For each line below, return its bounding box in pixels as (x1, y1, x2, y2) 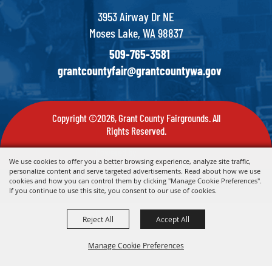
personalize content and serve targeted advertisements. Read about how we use (9, 166, 260, 175)
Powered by (95, 146, 137, 158)
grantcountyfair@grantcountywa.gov (58, 63, 222, 78)
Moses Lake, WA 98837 (89, 25, 183, 41)
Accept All (156, 214, 189, 224)
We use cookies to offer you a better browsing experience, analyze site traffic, (9, 157, 251, 166)
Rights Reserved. (106, 124, 166, 137)
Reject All (83, 214, 114, 224)
